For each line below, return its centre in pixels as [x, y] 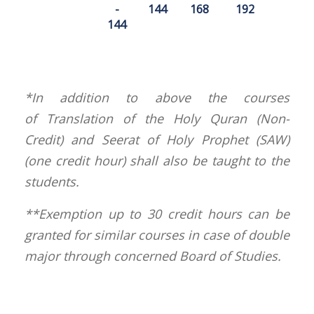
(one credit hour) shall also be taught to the [157, 160]
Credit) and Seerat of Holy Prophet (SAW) [157, 139]
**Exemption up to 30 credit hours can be [157, 213]
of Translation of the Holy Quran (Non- [157, 118]
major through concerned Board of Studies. [153, 255]
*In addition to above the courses [157, 97]
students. [52, 181]
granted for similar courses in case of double [157, 234]
